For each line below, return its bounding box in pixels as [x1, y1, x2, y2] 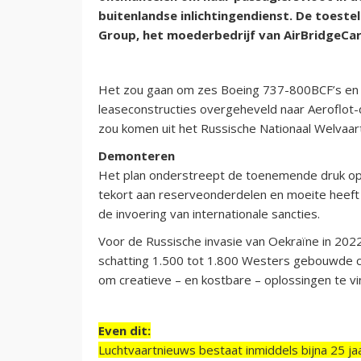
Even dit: [98, 322, 151, 338]
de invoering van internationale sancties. [98, 205, 320, 222]
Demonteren [98, 147, 175, 164]
